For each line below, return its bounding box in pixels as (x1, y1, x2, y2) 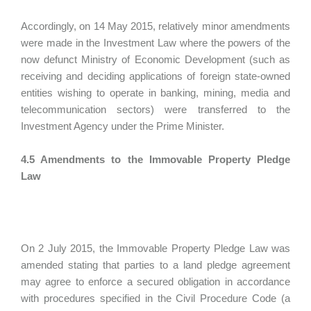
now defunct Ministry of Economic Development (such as (21, 53, 290, 65)
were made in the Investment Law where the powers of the (21, 37, 290, 49)
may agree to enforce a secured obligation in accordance (21, 276, 290, 287)
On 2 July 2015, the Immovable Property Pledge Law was (21, 242, 290, 254)
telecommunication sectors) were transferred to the (21, 103, 290, 115)
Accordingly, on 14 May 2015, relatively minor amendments (21, 20, 290, 32)
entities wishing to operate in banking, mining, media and (21, 87, 290, 99)
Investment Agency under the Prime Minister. (21, 120, 227, 132)
